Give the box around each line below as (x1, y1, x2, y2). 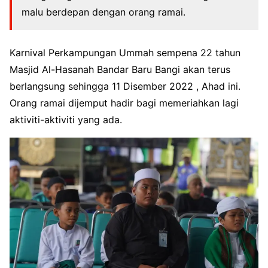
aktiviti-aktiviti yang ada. (10, 113, 122, 126)
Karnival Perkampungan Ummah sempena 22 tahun (10, 46, 240, 59)
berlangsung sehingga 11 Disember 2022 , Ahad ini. (10, 80, 240, 92)
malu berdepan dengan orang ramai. (22, 5, 185, 18)
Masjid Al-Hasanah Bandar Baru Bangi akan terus (10, 63, 230, 75)
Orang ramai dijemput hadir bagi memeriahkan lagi (10, 96, 239, 109)
